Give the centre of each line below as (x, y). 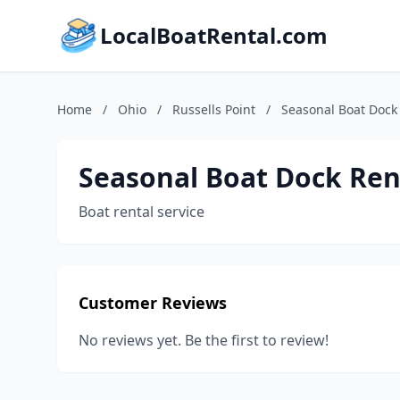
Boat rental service (142, 212)
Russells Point (214, 109)
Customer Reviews (153, 303)
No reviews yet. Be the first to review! (204, 340)
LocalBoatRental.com (214, 35)
